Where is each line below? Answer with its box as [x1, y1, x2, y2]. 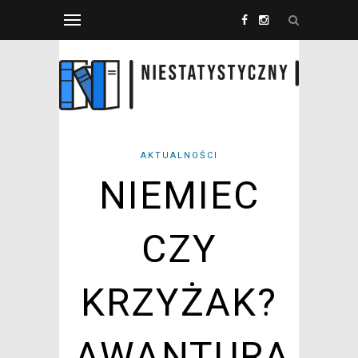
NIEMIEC [98, 173, 260, 219]
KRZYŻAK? [81, 280, 277, 326]
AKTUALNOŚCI [140, 150, 218, 161]
